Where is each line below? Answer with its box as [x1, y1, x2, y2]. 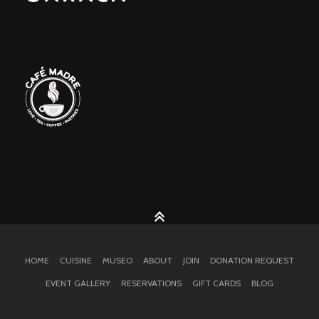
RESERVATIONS [121, 278, 182, 288]
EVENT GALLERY [46, 278, 110, 288]
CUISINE [60, 255, 92, 266]
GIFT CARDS [192, 278, 241, 288]
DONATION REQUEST [210, 255, 294, 266]
